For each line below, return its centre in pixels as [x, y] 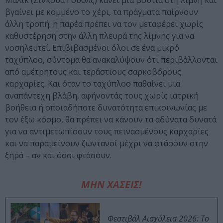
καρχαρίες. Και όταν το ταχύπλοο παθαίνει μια [93, 84]
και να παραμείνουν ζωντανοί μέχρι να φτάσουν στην [107, 144]
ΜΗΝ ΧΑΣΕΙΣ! [111, 185]
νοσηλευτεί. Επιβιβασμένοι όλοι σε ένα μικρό [92, 48]
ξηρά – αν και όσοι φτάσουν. [58, 156]
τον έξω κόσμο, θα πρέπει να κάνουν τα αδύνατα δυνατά [111, 120]
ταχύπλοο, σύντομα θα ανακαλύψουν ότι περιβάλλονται [111, 60]
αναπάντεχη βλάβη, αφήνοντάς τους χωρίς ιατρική [102, 96]
